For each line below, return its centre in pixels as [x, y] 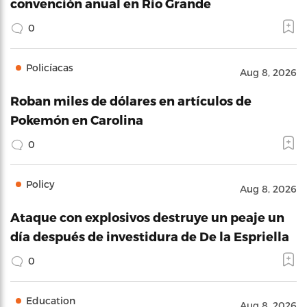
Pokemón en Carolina [77, 120]
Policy [40, 184]
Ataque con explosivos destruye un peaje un [147, 217]
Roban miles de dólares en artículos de [131, 100]
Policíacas [50, 67]
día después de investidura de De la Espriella [150, 236]
